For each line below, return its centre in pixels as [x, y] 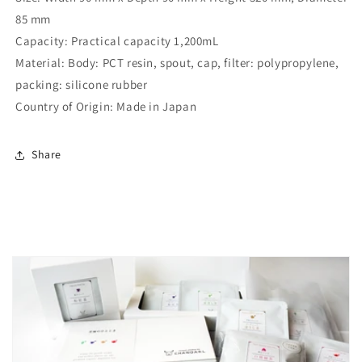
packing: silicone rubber [82, 84]
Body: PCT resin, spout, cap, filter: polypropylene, [204, 62]
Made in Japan [157, 106]
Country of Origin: [65, 106]
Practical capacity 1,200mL [145, 40]
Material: [40, 62]
